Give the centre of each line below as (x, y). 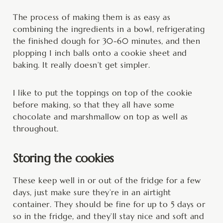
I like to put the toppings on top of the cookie (103, 93)
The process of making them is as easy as (92, 17)
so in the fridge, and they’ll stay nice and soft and (109, 216)
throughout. (36, 129)
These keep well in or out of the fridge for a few (107, 180)
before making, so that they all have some (94, 105)
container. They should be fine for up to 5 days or (109, 204)
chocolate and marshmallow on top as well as (101, 117)
